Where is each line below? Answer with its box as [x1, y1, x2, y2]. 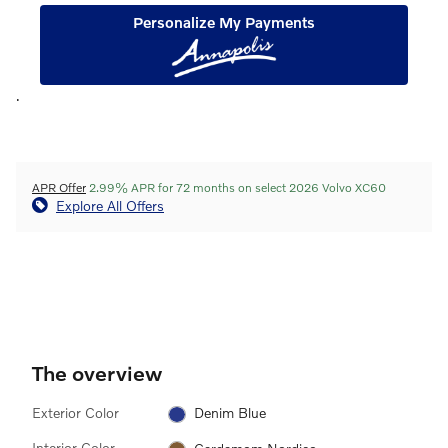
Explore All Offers [56, 196, 164, 214]
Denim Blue [193, 404, 266, 422]
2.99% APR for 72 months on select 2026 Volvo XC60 [86, 179, 386, 195]
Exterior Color [32, 403, 119, 421]
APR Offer [32, 179, 86, 195]
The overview [32, 359, 162, 385]
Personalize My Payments [133, 12, 315, 31]
